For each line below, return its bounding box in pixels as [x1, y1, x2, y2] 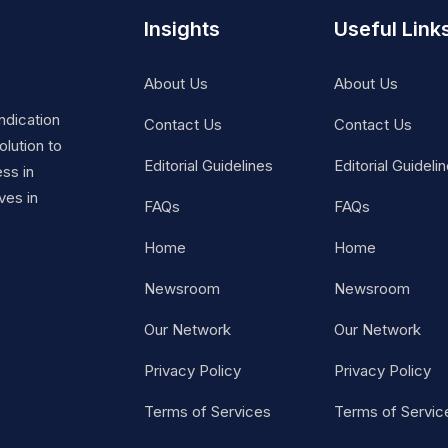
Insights [144, 17, 220, 41]
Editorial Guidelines [144, 156, 273, 175]
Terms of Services [144, 402, 271, 421]
